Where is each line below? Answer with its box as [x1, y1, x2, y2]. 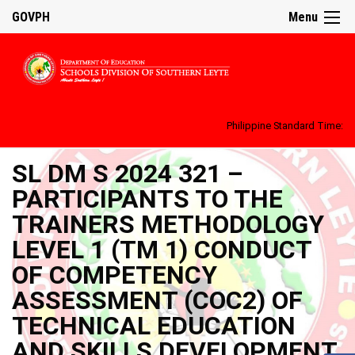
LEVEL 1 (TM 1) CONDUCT [12, 234, 311, 265]
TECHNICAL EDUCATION [12, 310, 296, 341]
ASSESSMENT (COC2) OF [12, 284, 303, 315]
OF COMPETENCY [12, 259, 217, 290]
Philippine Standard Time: [227, 119, 343, 132]
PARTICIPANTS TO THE [12, 183, 283, 214]
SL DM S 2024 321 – [12, 158, 243, 189]
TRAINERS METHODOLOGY [12, 208, 324, 239]
